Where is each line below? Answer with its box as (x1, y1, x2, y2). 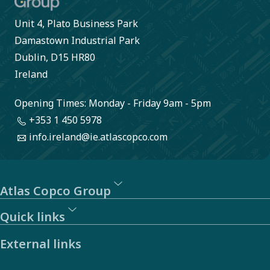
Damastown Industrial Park (14, 34, 140, 48)
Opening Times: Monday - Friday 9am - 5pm (14, 96, 211, 110)
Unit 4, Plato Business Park (14, 17, 138, 31)
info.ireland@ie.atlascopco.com (29, 130, 168, 144)
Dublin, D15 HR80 (14, 51, 95, 64)
